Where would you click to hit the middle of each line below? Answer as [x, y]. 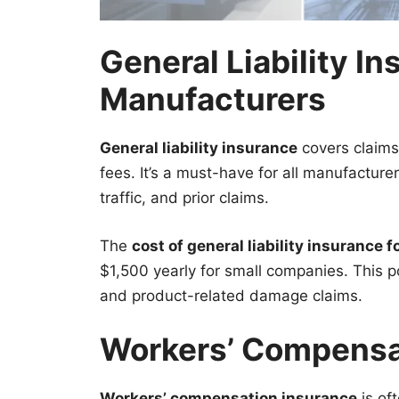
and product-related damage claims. [231, 295]
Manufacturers [213, 99]
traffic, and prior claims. [184, 198]
